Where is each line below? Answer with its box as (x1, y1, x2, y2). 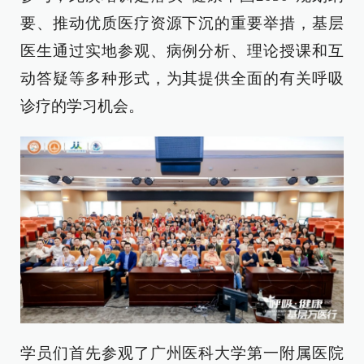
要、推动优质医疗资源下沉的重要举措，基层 (20, 15, 344, 32)
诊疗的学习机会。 (20, 97, 144, 115)
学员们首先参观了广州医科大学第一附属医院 (20, 344, 344, 362)
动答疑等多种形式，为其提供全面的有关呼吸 (20, 70, 344, 87)
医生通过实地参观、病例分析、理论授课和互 (20, 42, 344, 59)
